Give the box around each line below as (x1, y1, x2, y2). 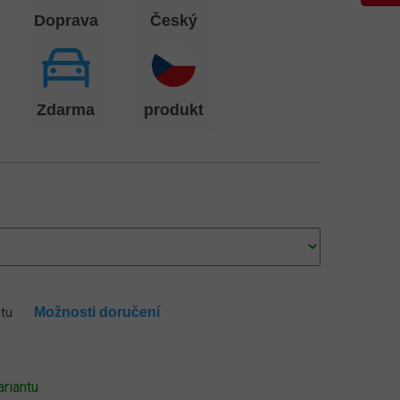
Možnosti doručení (34, 304, 161, 320)
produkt (144, 101, 204, 119)
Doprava (33, 12, 98, 29)
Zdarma (37, 101, 96, 119)
